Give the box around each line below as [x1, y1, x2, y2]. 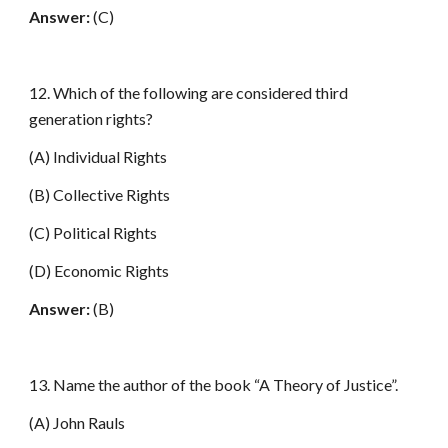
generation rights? [29, 109, 154, 128]
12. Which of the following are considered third [29, 83, 349, 102]
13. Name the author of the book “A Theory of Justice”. [29, 375, 399, 394]
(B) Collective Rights [29, 185, 171, 204]
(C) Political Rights [29, 223, 158, 242]
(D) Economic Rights [29, 261, 170, 280]
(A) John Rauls [29, 413, 126, 432]
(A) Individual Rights [29, 147, 168, 166]
